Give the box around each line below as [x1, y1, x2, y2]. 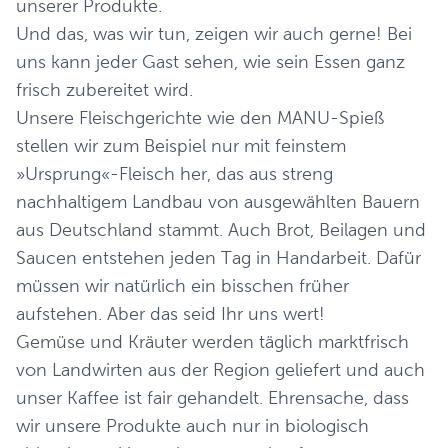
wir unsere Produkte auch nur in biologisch [16, 416, 369, 436]
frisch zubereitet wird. [16, 80, 193, 100]
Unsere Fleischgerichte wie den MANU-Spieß [16, 108, 384, 128]
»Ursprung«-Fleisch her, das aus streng [16, 164, 333, 184]
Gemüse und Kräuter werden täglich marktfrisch [16, 332, 409, 352]
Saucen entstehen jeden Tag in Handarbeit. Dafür [16, 248, 421, 268]
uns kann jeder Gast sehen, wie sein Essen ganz [16, 52, 405, 72]
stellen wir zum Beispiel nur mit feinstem [16, 136, 346, 156]
